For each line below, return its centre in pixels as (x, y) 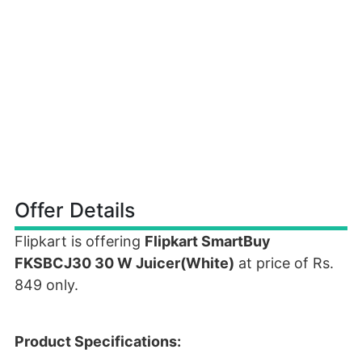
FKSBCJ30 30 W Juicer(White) (124, 263)
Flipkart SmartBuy (208, 241)
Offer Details (75, 210)
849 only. (46, 285)
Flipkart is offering (80, 241)
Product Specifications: (98, 341)
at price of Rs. (284, 263)
